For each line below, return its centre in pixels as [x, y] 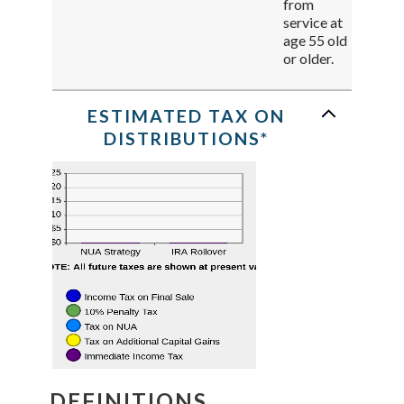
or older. [308, 59]
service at [312, 23]
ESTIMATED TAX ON [186, 116]
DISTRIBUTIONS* [186, 139]
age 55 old [315, 41]
